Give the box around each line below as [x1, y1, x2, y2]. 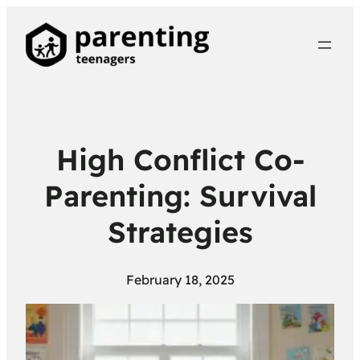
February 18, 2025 [125, 271, 235, 288]
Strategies [107, 213, 253, 250]
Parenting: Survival [43, 177, 317, 214]
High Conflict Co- [55, 141, 305, 178]
